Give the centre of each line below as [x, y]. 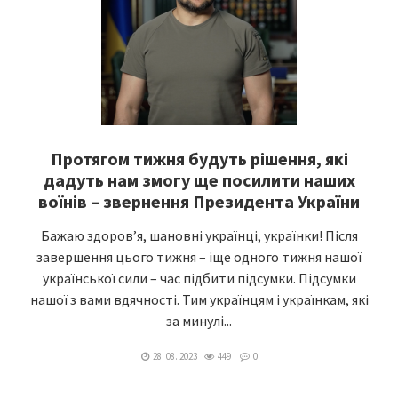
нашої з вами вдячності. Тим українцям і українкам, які [199, 299]
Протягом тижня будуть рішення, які [199, 159]
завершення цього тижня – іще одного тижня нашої [199, 257]
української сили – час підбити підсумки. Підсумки [199, 278]
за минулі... [199, 321]
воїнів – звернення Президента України [199, 201]
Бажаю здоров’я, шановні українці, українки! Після [199, 235]
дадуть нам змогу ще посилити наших [199, 180]
